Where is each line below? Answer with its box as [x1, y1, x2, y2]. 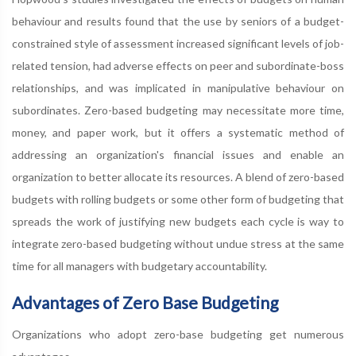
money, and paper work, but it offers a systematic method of [12, 125, 344, 139]
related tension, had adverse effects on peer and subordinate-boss [12, 58, 344, 72]
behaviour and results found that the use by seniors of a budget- [12, 14, 344, 28]
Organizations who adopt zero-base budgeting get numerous [12, 327, 344, 341]
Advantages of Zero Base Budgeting [12, 292, 278, 312]
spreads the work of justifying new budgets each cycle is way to [12, 214, 344, 228]
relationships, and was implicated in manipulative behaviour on [12, 80, 344, 95]
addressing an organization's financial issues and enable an [12, 147, 344, 161]
